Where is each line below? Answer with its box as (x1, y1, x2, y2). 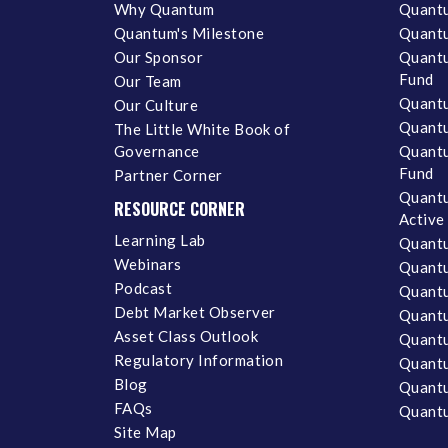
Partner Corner (114, 165, 223, 184)
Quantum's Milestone (114, 23, 264, 42)
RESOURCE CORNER (114, 196, 245, 221)
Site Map (114, 422, 177, 441)
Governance (114, 141, 200, 160)
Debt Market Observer (114, 302, 276, 321)
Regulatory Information (114, 350, 284, 369)
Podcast (114, 278, 173, 297)
